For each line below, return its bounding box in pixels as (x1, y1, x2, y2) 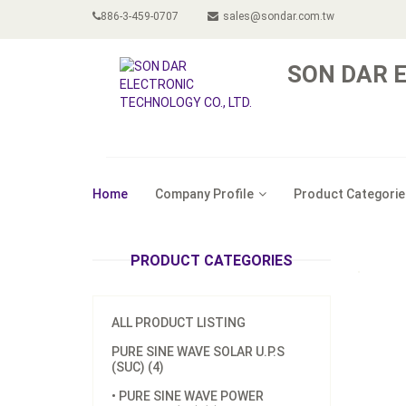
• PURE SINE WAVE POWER (111, 389, 264, 403)
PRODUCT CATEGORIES (130, 252, 293, 269)
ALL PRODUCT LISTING (111, 315, 246, 330)
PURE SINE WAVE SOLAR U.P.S (111, 344, 285, 359)
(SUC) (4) (111, 360, 164, 374)
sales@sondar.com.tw (223, 10, 334, 23)
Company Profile (155, 187, 254, 201)
